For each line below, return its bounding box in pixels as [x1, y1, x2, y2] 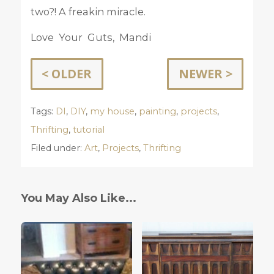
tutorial [72, 124, 105, 136]
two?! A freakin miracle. [30, 5, 146, 18]
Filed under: [30, 143, 84, 154]
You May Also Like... [20, 191, 136, 206]
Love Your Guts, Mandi [30, 31, 151, 43]
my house [89, 106, 135, 117]
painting [138, 106, 176, 117]
